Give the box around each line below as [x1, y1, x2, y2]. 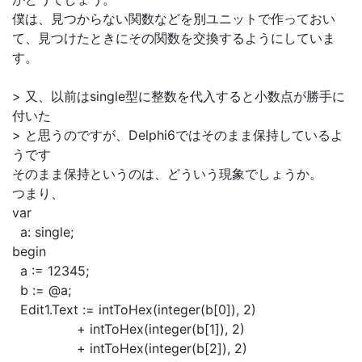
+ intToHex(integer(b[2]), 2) [12, 340, 247, 356]
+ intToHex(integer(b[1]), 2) [12, 321, 245, 337]
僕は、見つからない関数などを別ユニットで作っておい [12, 11, 335, 27]
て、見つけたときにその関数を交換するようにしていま [12, 30, 335, 46]
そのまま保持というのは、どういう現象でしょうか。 [12, 166, 322, 182]
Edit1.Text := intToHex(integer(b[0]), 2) [12, 301, 256, 318]
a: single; [12, 224, 74, 240]
